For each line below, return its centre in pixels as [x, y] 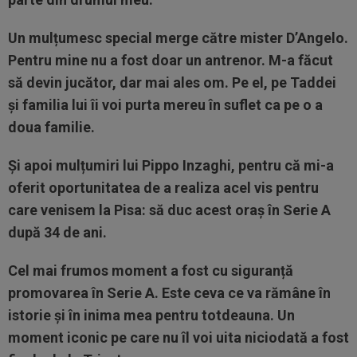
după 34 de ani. [57, 232]
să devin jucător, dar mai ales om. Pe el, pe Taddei [172, 82]
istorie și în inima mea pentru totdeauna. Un [151, 315]
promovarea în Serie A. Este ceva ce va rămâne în [169, 293]
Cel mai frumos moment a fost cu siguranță [151, 271]
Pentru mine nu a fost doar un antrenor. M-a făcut [171, 60]
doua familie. [51, 127]
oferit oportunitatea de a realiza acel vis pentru [163, 188]
